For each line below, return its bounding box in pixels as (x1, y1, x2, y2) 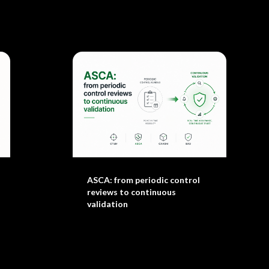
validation (86, 199, 128, 209)
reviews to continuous (86, 187, 176, 197)
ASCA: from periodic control (86, 175, 200, 185)
